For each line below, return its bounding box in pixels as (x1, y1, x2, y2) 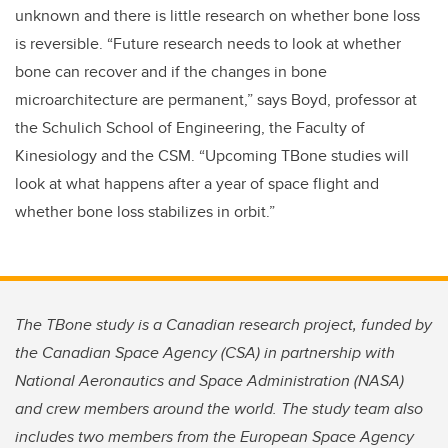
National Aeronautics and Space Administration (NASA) (15, 369, 404, 393)
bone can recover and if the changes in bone (15, 60, 327, 84)
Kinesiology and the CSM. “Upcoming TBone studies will (15, 144, 409, 168)
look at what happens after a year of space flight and (15, 172, 379, 196)
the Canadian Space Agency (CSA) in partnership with (15, 341, 395, 365)
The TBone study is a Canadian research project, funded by (15, 313, 432, 337)
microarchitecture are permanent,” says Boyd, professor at (15, 88, 417, 112)
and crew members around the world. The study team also (15, 397, 423, 421)
